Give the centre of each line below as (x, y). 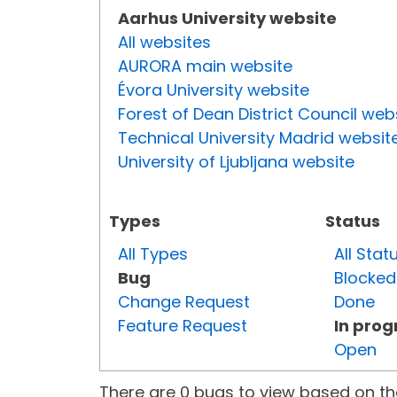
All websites (164, 43)
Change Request (184, 302)
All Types (153, 254)
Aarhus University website (227, 19)
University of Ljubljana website (236, 162)
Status (353, 222)
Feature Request (183, 326)
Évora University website (214, 90)
